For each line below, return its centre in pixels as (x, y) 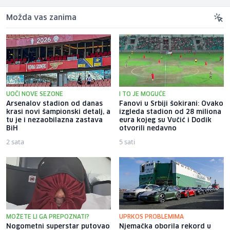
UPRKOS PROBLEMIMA (151, 217)
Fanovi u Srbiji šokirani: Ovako (171, 104)
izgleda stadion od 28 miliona (170, 112)
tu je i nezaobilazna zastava (54, 120)
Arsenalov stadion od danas (54, 104)
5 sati (127, 141)
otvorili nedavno (148, 128)
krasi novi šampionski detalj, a (58, 112)
